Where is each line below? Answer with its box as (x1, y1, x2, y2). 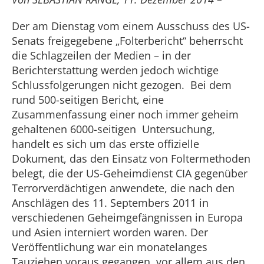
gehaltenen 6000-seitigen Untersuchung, (12, 122, 215, 136)
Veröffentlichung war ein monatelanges (12, 240, 207, 254)
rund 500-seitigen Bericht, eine (12, 93, 164, 107)
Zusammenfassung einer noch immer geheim (12, 107, 239, 121)
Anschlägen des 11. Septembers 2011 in (12, 196, 209, 210)
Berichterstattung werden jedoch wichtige (12, 63, 219, 77)
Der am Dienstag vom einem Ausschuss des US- (12, 19, 250, 33)
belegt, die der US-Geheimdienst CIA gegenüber (12, 166, 247, 180)
